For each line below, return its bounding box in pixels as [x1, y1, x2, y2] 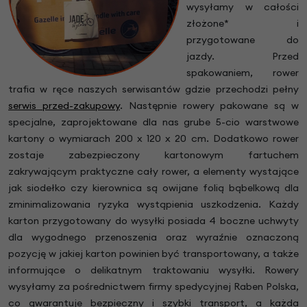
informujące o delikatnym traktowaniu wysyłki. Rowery [8, 264, 299, 277]
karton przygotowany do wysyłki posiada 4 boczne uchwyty [8, 214, 299, 228]
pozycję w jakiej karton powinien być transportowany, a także [8, 247, 299, 260]
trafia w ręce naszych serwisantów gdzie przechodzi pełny [8, 83, 299, 96]
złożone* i [186, 17, 299, 30]
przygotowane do [186, 34, 299, 47]
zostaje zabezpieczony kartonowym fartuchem [8, 149, 299, 162]
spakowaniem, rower [186, 66, 299, 79]
